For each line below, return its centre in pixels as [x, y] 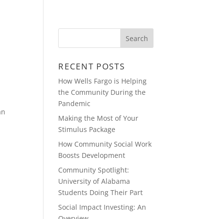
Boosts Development [92, 155]
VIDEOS [117, 19]
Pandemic [75, 103]
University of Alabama [94, 181]
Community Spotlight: [94, 170]
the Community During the [102, 92]
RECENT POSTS [92, 66]
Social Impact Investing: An [102, 207]
